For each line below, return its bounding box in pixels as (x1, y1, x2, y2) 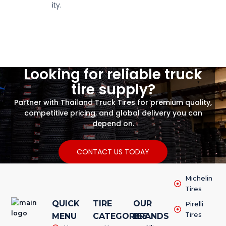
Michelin (185, 174, 213, 182)
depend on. (92, 118, 134, 129)
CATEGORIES (92, 211, 148, 221)
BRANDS (133, 211, 169, 221)
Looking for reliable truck (24, 64, 202, 84)
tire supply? (71, 79, 155, 99)
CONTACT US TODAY (77, 146, 149, 157)
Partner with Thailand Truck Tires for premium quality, (14, 97, 212, 107)
